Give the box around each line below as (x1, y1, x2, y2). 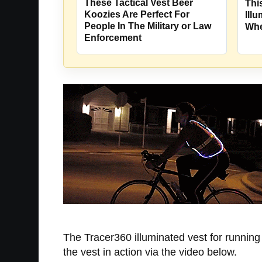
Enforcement (84, 33, 142, 43)
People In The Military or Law (84, 21, 211, 32)
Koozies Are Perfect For (84, 9, 189, 20)
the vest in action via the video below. (63, 246, 237, 258)
